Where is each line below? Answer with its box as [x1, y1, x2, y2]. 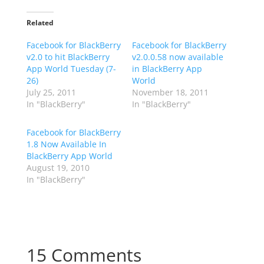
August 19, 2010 [26, 162, 90, 173]
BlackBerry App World [26, 150, 113, 161]
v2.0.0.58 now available [131, 51, 223, 62]
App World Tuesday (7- [26, 63, 116, 74]
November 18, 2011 [131, 87, 209, 98]
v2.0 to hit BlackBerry [26, 51, 110, 62]
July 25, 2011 [26, 87, 76, 98]
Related [26, 18, 54, 28]
